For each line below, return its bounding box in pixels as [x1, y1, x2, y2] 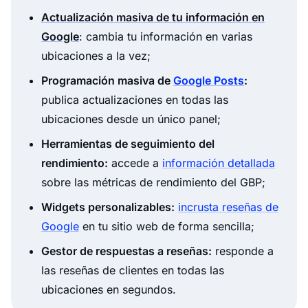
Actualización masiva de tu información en [41, 10, 265, 25]
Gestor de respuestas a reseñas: [41, 244, 212, 258]
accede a [108, 156, 162, 170]
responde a [212, 244, 274, 258]
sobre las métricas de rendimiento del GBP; [41, 175, 265, 190]
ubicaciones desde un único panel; [41, 112, 221, 126]
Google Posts [173, 74, 244, 88]
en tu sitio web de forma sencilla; [79, 219, 254, 234]
